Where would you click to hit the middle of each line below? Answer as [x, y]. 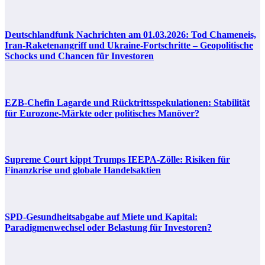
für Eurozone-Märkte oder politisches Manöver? [102, 113]
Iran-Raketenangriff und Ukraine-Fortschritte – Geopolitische [129, 46]
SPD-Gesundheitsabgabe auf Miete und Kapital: [101, 216]
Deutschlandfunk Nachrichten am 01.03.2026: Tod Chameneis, [130, 35]
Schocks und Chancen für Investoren [79, 56]
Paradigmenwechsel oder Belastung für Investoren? [108, 227]
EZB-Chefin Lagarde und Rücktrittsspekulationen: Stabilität [127, 102]
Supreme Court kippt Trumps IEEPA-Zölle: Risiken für [117, 160]
